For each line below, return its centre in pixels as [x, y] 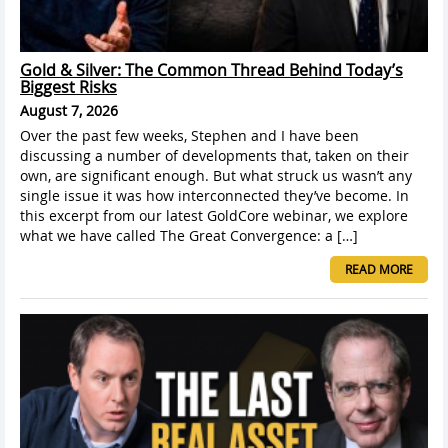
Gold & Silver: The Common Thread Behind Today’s [211, 69]
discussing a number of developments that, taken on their [214, 155]
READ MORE [379, 268]
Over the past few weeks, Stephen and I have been [189, 135]
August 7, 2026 [69, 110]
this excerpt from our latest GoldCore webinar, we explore [214, 215]
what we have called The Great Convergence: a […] [189, 235]
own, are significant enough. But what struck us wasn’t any [216, 175]
